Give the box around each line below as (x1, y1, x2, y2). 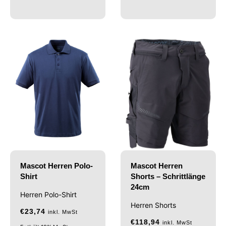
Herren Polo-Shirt (20, 190, 77, 199)
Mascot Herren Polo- (20, 161, 93, 171)
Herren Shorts (131, 201, 176, 210)
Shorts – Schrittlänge (131, 172, 205, 181)
